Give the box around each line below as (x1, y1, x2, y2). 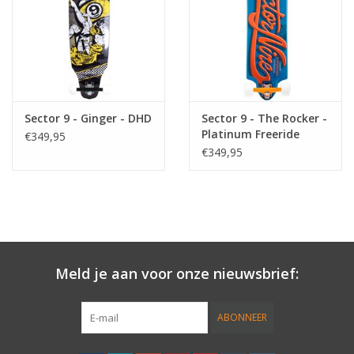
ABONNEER (217, 310, 267, 324)
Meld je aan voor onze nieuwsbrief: (55, 263, 299, 283)
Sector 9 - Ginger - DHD (24, 110, 152, 126)
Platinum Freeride (201, 126, 299, 141)
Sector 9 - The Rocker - (201, 110, 327, 126)
